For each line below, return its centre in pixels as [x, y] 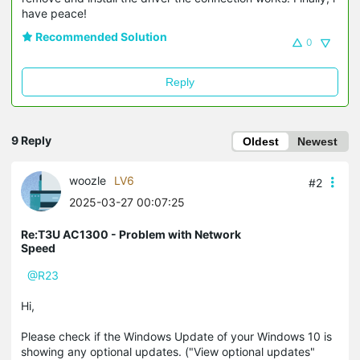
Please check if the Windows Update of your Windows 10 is [176, 336]
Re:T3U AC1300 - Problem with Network [131, 234]
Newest [317, 141]
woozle [88, 180]
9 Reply [31, 140]
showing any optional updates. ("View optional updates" [168, 352]
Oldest [261, 141]
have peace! [54, 13]
